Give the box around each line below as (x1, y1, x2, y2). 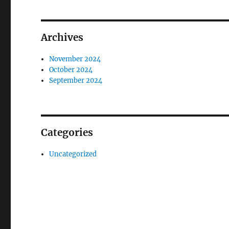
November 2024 (49, 54, 101, 63)
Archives (41, 31, 84, 43)
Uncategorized (49, 149, 97, 158)
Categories (41, 126, 94, 139)
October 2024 (49, 65, 93, 74)
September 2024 (49, 76, 103, 85)
